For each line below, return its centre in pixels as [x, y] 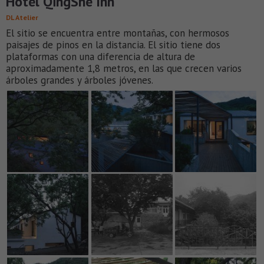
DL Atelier [22, 18]
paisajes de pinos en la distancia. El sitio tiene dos [113, 45]
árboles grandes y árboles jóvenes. [80, 80]
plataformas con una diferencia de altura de [100, 57]
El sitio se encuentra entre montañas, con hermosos [118, 33]
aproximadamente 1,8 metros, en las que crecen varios [124, 69]
